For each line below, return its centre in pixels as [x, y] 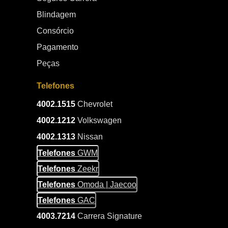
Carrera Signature [109, 216]
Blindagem [56, 15]
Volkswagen [98, 120]
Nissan [89, 137]
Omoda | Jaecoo [107, 184]
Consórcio [55, 31]
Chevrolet [94, 104]
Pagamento [58, 47]
